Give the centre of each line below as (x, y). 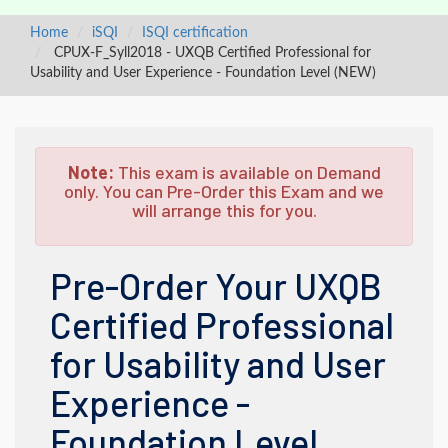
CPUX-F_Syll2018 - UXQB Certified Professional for (210, 53)
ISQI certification (195, 33)
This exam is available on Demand (247, 172)
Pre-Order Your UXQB (216, 285)
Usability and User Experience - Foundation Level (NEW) (203, 73)
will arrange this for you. (224, 210)
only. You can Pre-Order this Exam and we (224, 191)
